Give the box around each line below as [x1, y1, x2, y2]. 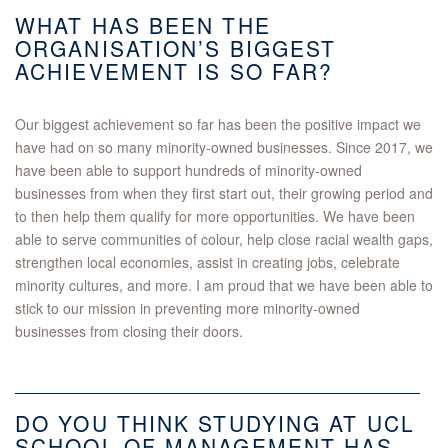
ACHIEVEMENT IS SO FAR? [15, 56, 334, 87]
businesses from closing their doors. [15, 321, 243, 342]
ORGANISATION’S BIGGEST [15, 33, 337, 64]
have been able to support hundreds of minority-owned [15, 160, 362, 181]
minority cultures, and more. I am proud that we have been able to [15, 275, 433, 296]
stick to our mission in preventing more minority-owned [15, 298, 360, 319]
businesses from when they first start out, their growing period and [15, 183, 433, 204]
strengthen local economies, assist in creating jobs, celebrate [15, 252, 400, 273]
